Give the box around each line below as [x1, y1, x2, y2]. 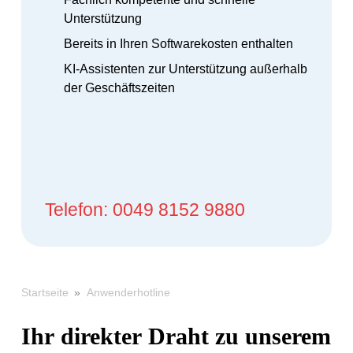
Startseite [20, 286, 69, 299]
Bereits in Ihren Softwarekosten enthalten [63, 36, 293, 50]
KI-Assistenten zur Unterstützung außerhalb [63, 61, 307, 76]
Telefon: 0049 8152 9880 [44, 199, 259, 220]
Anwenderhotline [86, 285, 170, 299]
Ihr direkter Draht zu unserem [20, 323, 331, 350]
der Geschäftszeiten [63, 80, 175, 95]
